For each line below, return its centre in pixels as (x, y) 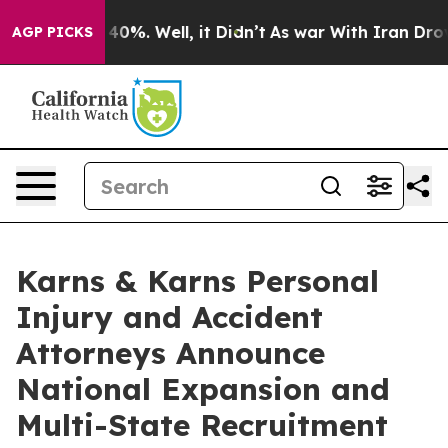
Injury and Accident (169, 317)
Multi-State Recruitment (202, 425)
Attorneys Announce (170, 353)
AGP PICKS (52, 32)
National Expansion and (203, 389)
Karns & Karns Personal (197, 281)
